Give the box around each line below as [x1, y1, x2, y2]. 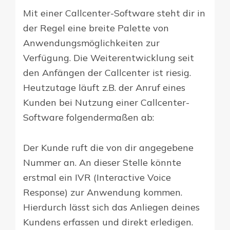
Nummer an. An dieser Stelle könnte [23, 157, 181, 169]
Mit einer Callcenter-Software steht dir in [23, 7, 205, 20]
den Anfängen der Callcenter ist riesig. [23, 67, 191, 79]
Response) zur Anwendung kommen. [23, 186, 182, 199]
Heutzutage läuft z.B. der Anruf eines [23, 82, 185, 94]
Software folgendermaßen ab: [23, 111, 154, 124]
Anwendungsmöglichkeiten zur [23, 37, 160, 49]
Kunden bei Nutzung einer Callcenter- [23, 97, 189, 109]
